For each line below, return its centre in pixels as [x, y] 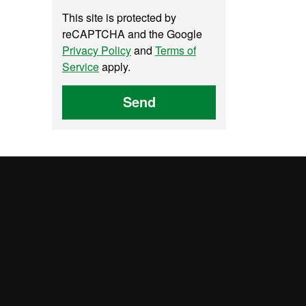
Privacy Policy [97, 50]
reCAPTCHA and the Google [132, 34]
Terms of [176, 50]
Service [81, 67]
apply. [115, 67]
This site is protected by [119, 17]
